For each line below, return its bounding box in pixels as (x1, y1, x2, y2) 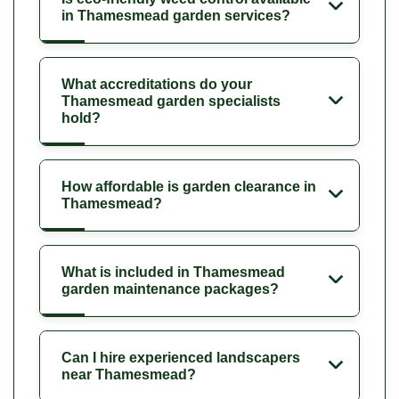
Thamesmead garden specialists (61, 94, 281, 110)
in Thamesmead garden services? (61, 8, 290, 24)
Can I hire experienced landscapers (61, 350, 300, 366)
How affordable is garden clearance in (61, 179, 316, 195)
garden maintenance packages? (61, 281, 279, 297)
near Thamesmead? (61, 367, 196, 383)
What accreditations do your (61, 77, 252, 93)
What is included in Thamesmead (61, 265, 285, 281)
